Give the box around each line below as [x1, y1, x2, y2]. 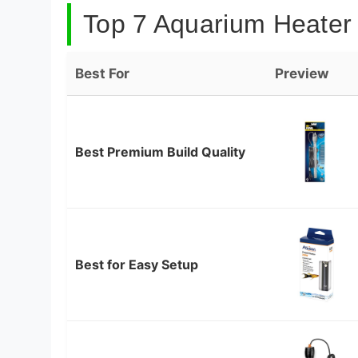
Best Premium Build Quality [75, 143, 245, 160]
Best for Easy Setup [75, 256, 198, 272]
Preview [275, 65, 328, 82]
